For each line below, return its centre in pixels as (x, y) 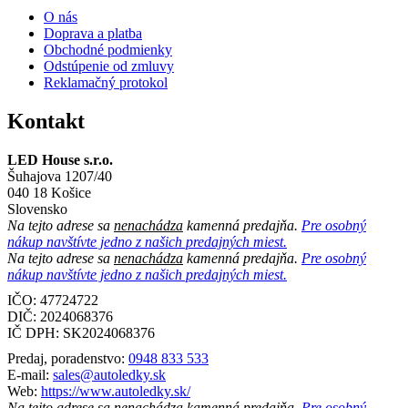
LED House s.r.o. (60, 159)
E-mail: (30, 374)
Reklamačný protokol (106, 82)
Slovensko (37, 209)
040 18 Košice (49, 192)
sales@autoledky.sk (109, 374)
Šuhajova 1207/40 (60, 176)
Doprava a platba (93, 33)
